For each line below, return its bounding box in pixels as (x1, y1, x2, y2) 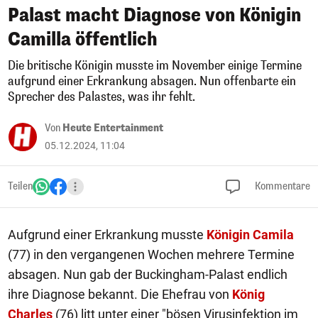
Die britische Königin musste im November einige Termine (8, 57, 302, 74)
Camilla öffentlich (8, 28, 158, 51)
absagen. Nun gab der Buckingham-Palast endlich (8, 267, 287, 282)
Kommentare (253, 180, 310, 193)
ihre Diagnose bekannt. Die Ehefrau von (8, 287, 232, 302)
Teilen (8, 180, 33, 193)
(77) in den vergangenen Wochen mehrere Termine (8, 247, 295, 262)
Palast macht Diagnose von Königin (8, 4, 301, 27)
